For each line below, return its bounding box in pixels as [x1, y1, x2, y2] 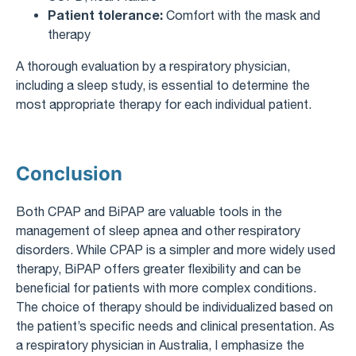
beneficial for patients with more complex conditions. [16, 280, 316, 295]
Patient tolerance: [48, 6, 163, 22]
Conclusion [16, 161, 122, 185]
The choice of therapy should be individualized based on [16, 299, 333, 314]
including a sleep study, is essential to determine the [16, 77, 310, 92]
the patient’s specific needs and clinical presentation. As [16, 318, 335, 333]
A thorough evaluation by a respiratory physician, [16, 58, 290, 73]
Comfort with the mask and [163, 7, 320, 22]
